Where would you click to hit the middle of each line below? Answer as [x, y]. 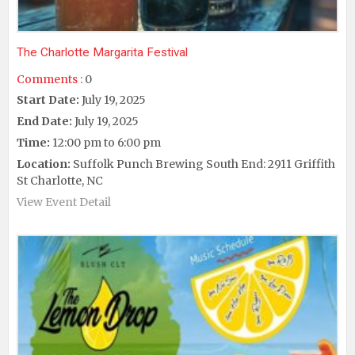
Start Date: [48, 99]
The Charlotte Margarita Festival [102, 52]
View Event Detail [64, 202]
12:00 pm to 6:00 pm [105, 142]
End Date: [44, 121]
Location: [44, 164]
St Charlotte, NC [60, 180]
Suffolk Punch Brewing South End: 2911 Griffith [203, 164]
